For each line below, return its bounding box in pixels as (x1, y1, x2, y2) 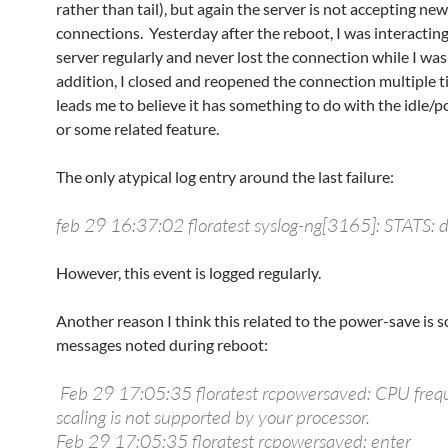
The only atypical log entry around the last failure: (56, 167, 394, 186)
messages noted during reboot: (56, 335, 268, 354)
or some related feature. (56, 119, 219, 138)
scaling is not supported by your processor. (56, 405, 370, 429)
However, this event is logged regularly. (56, 263, 321, 282)
